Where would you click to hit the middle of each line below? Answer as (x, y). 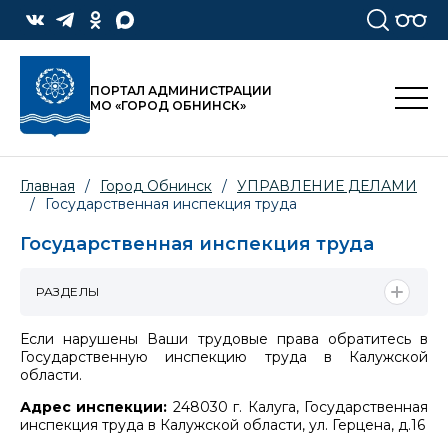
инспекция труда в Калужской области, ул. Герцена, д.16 (222, 424)
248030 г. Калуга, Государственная (298, 406)
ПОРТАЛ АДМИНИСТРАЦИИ (181, 91)
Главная (47, 186)
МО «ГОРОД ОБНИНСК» (168, 106)
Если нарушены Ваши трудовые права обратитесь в (224, 338)
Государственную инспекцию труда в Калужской (224, 356)
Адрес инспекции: (94, 406)
